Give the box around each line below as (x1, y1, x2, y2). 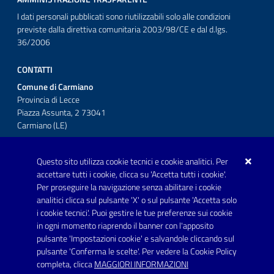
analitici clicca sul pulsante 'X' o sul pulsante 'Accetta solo (37, 193, 237, 207)
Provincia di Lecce (17, 93, 80, 107)
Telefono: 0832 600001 (17, 141, 102, 155)
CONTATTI (17, 63, 53, 77)
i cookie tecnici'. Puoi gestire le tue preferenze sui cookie (37, 206, 232, 220)
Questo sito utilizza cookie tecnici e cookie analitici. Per (37, 155, 228, 168)
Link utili (7, 246, 51, 265)
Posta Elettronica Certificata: (17, 167, 119, 181)
